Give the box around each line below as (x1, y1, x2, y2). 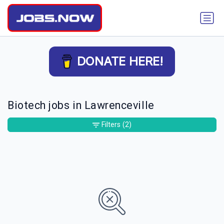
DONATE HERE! (77, 54, 163, 68)
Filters (101, 120, 120, 129)
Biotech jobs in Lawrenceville (7, 99, 154, 112)
